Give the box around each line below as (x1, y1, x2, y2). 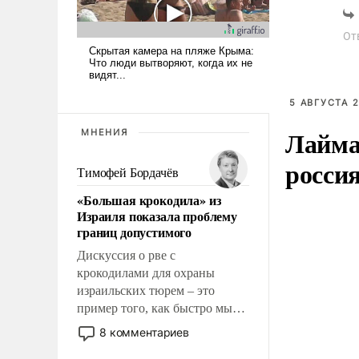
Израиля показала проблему (77, 206, 237, 225)
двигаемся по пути (77, 318, 179, 333)
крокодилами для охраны (77, 265, 215, 280)
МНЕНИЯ (81, 126, 128, 138)
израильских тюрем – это (77, 283, 215, 297)
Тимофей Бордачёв (77, 165, 179, 179)
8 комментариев (99, 325, 190, 339)
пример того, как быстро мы (77, 301, 232, 315)
